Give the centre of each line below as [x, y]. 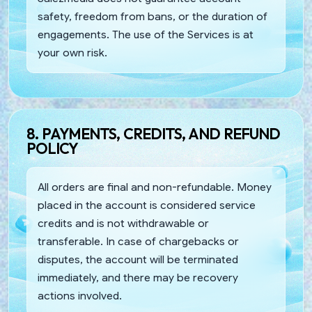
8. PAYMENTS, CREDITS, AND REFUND [153, 133]
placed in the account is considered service [147, 205]
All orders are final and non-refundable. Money [155, 187]
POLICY [52, 148]
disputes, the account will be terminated [138, 259]
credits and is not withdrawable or [123, 223]
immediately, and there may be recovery [138, 277]
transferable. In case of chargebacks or [138, 241]
